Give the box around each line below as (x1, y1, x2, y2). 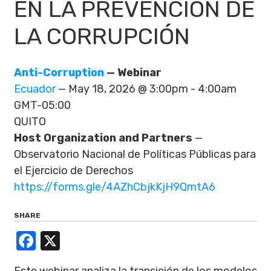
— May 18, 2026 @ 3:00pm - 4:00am (56, 82, 237, 96)
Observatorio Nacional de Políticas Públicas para (14, 148, 256, 161)
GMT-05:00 (14, 99, 71, 112)
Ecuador (14, 82, 56, 96)
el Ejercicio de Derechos (14, 164, 133, 177)
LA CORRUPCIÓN (14, 22, 190, 50)
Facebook (36, 229, 123, 252)
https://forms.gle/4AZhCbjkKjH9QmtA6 (14, 180, 215, 194)
